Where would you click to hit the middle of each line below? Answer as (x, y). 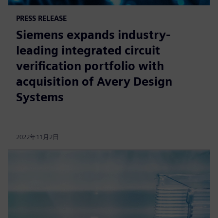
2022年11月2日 (37, 137)
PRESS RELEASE (41, 18)
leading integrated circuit (88, 50)
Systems (40, 97)
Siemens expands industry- (93, 35)
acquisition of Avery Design (94, 81)
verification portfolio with (90, 66)
